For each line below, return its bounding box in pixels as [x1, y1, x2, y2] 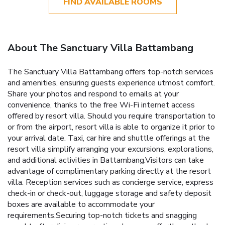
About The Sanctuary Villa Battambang [8, 41, 193, 55]
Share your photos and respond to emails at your [8, 88, 179, 100]
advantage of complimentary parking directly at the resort [8, 166, 211, 177]
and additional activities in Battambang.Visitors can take [8, 155, 204, 166]
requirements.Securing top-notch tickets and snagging [8, 210, 197, 221]
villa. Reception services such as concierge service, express [8, 177, 213, 188]
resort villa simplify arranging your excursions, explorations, [8, 144, 213, 155]
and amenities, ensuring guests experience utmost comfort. [8, 77, 215, 89]
